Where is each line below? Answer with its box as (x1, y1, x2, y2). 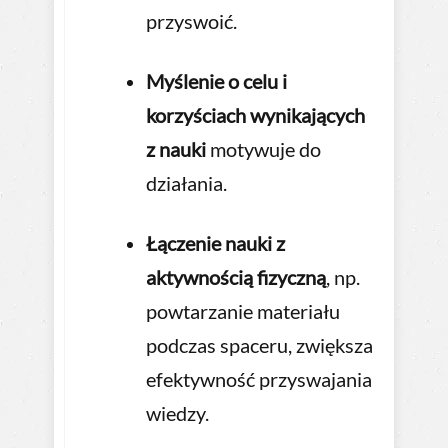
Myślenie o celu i (146, 69, 287, 94)
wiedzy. (146, 401, 209, 426)
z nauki (146, 137, 206, 162)
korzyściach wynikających (146, 103, 365, 128)
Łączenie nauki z (146, 231, 285, 256)
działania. (146, 171, 227, 196)
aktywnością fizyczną (146, 265, 326, 290)
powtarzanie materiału (146, 299, 340, 324)
